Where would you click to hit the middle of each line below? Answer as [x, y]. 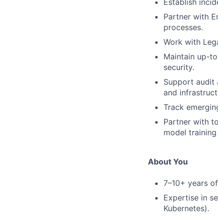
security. [179, 67]
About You [168, 161]
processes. [183, 27]
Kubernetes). [186, 208]
